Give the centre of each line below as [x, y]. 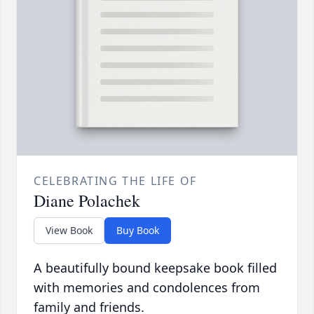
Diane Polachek [87, 201]
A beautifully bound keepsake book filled [155, 268]
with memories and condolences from [147, 288]
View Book [69, 231]
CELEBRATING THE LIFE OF [115, 181]
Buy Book [138, 231]
